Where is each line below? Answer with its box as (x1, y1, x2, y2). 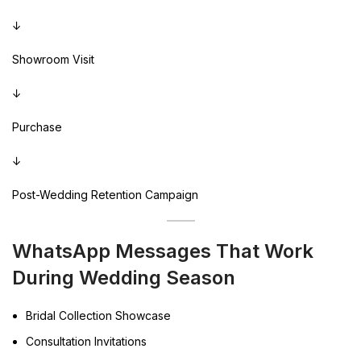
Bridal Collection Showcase (26, 308, 171, 322)
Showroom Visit (12, 52, 94, 66)
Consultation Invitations (26, 334, 147, 348)
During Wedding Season (12, 265, 235, 289)
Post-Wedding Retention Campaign (12, 187, 198, 201)
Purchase (12, 119, 62, 134)
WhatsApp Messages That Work (12, 239, 313, 263)
